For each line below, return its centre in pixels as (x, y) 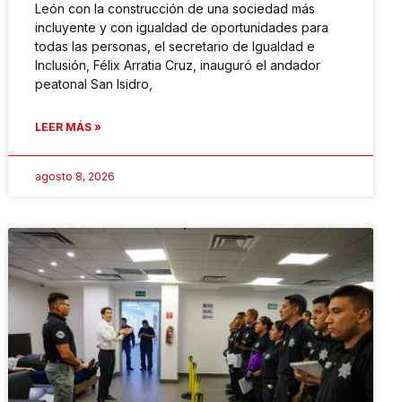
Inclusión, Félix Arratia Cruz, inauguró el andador (178, 66)
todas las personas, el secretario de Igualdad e (175, 47)
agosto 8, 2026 (75, 177)
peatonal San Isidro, (94, 84)
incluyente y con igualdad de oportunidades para (182, 28)
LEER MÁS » (69, 127)
